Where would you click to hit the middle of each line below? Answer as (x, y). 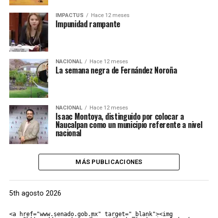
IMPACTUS (69, 16)
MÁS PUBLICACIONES (109, 162)
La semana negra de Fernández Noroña (116, 70)
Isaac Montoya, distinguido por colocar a (119, 117)
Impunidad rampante (88, 24)
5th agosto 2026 (35, 194)
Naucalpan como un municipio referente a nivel (129, 125)
